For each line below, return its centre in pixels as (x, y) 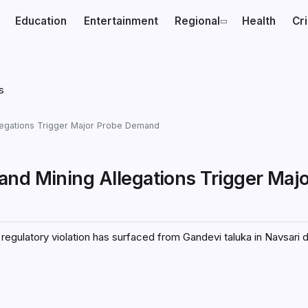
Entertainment (121, 21)
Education (41, 21)
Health (258, 21)
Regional (198, 21)
